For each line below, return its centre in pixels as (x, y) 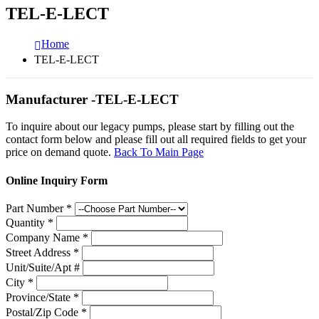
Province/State (40, 297)
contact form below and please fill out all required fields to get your (156, 140)
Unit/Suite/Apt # (43, 267)
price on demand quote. (60, 152)
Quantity (27, 222)
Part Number (36, 208)
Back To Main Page (159, 152)
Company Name (44, 237)
